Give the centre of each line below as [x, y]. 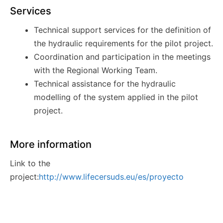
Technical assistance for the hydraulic [105, 84]
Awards [28, 199]
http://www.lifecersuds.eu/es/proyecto [111, 177]
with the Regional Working [84, 70]
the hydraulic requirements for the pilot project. [123, 44]
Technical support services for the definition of [122, 30]
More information [51, 145]
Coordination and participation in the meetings [122, 57]
